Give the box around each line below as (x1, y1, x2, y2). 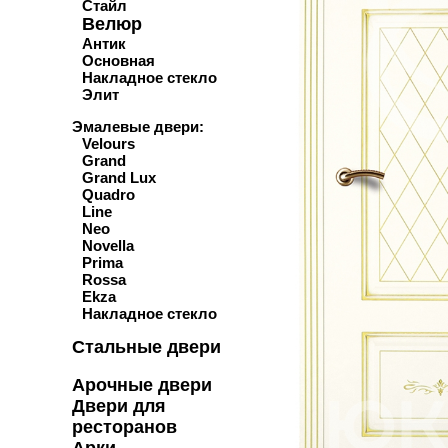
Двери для (72, 395, 166, 416)
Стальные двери (72, 336, 221, 357)
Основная (82, 51, 155, 69)
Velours (82, 134, 135, 152)
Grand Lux (82, 168, 156, 186)
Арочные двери (72, 374, 212, 395)
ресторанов (72, 416, 177, 437)
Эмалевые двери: (72, 117, 204, 135)
